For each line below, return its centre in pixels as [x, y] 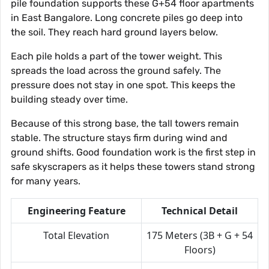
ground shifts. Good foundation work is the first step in [133, 153]
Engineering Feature [76, 211]
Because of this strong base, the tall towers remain [125, 124]
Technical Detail [200, 211]
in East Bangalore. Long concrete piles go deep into [127, 18]
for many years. [46, 181]
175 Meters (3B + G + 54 [200, 236]
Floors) [200, 250]
